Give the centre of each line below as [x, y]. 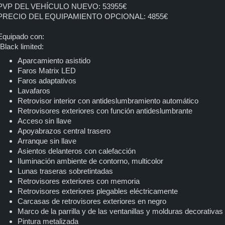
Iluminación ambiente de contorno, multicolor [90, 161]
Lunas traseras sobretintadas [65, 171]
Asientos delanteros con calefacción [76, 151]
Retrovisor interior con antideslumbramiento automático [108, 100]
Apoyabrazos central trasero [64, 131]
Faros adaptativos [47, 80]
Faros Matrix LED [46, 70]
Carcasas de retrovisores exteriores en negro [92, 201]
